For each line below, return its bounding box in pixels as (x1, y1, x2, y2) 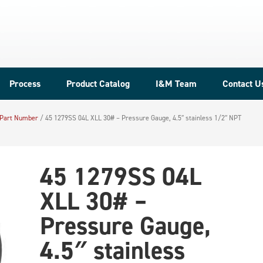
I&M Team (156, 77, 197, 90)
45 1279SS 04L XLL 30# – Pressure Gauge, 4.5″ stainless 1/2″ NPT (43, 113, 241, 122)
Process (9, 77, 41, 90)
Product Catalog (66, 77, 130, 90)
